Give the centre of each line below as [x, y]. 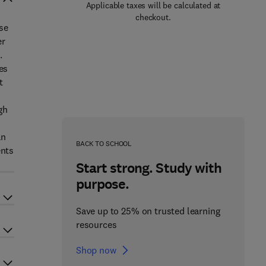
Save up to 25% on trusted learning [148, 211]
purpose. [102, 184]
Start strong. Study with [148, 168]
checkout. [153, 17]
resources [96, 224]
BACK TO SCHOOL [104, 143]
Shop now [96, 250]
